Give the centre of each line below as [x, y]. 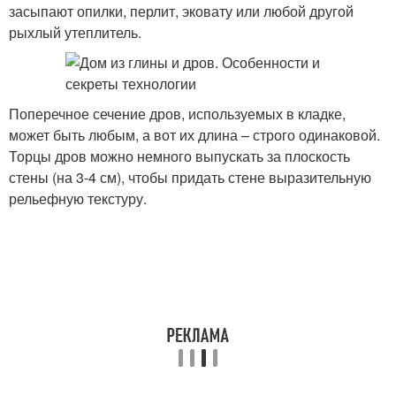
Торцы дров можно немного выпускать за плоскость [179, 156]
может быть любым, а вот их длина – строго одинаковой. [194, 135]
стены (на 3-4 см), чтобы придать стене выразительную [190, 177]
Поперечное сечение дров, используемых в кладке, [177, 114]
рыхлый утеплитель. [75, 32]
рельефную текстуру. [78, 198]
